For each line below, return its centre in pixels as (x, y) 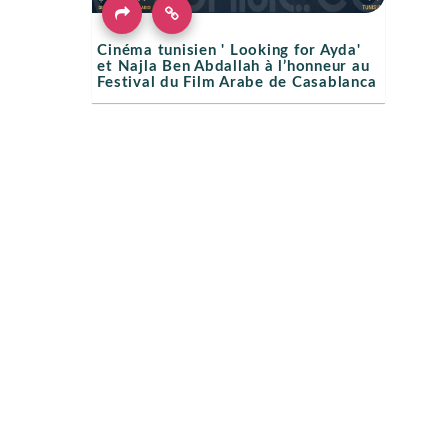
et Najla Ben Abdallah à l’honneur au (233, 66)
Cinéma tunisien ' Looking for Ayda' (229, 50)
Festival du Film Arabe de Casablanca (237, 82)
